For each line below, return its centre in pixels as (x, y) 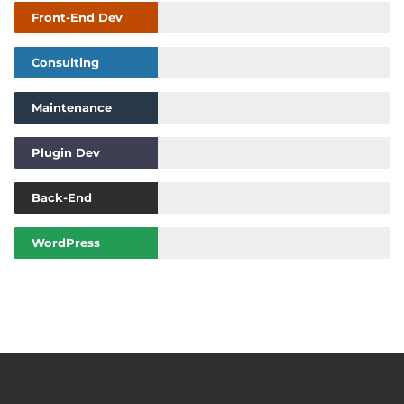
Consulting (65, 62)
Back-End (62, 197)
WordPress (66, 243)
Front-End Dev (77, 17)
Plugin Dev (66, 152)
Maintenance (72, 107)
